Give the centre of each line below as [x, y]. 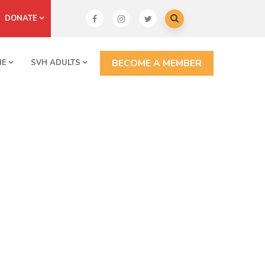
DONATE [21, 18]
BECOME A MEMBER [157, 63]
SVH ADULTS [56, 63]
